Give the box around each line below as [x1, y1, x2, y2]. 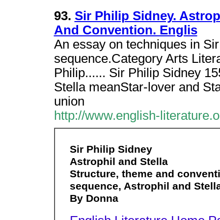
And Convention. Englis [54, 23, 197, 37]
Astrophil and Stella [69, 156, 168, 167]
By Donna [69, 192, 118, 204]
